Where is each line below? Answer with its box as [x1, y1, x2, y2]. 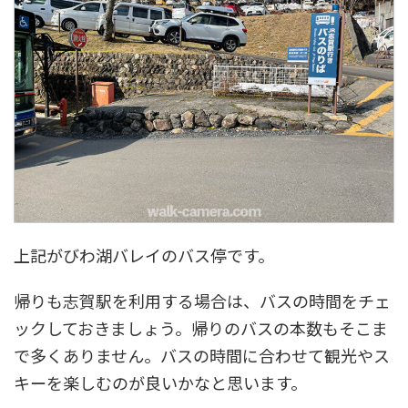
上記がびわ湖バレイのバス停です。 [14, 242, 274, 267]
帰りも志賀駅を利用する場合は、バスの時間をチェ [14, 288, 391, 312]
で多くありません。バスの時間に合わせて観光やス [14, 342, 390, 367]
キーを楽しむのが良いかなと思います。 [14, 370, 307, 394]
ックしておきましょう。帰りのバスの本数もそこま [14, 315, 388, 340]
